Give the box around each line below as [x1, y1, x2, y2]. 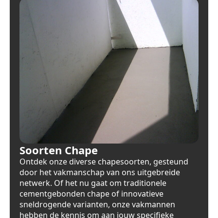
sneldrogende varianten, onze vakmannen [19, 199, 175, 210]
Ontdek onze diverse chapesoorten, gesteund [19, 156, 188, 167]
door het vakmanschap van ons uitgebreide [19, 166, 180, 178]
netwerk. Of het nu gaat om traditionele [19, 177, 166, 188]
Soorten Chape [19, 142, 98, 157]
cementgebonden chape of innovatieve [19, 188, 163, 199]
